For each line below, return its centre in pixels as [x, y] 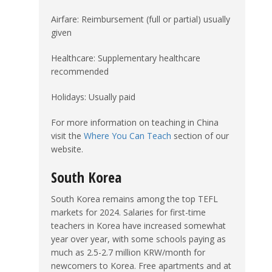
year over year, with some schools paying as [138, 239]
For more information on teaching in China [135, 122]
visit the [67, 135]
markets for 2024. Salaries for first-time [128, 212]
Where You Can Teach [127, 135]
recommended [80, 71]
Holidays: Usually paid [93, 97]
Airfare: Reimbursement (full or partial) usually [141, 19]
